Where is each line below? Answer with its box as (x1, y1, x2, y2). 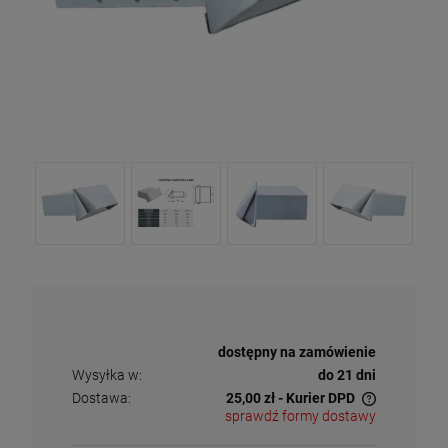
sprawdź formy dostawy (225, 408, 376, 424)
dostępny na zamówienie (218, 344, 376, 360)
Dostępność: (72, 326, 149, 342)
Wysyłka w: (72, 367, 142, 383)
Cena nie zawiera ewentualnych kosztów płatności (52, 411, 342, 426)
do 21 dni (318, 367, 376, 383)
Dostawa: (72, 390, 131, 406)
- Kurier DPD (278, 390, 355, 406)
